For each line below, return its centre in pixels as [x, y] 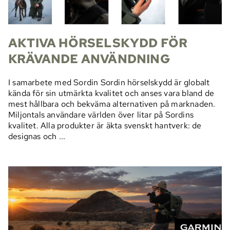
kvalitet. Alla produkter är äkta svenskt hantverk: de [105, 126]
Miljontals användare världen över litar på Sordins [101, 115]
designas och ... [37, 137]
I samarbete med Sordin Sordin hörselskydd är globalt [109, 83]
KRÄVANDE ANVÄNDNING [89, 59]
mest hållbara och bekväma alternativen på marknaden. [112, 104]
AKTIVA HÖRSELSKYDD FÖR [98, 43]
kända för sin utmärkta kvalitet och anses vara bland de [111, 93]
